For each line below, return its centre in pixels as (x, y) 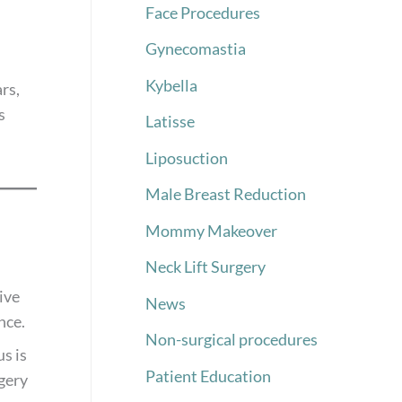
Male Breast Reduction (226, 194)
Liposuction (187, 157)
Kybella (171, 85)
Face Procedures (203, 12)
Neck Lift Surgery (205, 267)
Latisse (170, 122)
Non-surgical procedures (232, 340)
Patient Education (208, 376)
